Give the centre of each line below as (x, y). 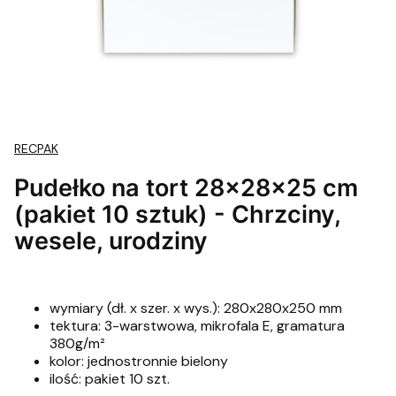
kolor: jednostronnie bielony (139, 361)
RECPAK (36, 148)
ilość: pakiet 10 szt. (110, 379)
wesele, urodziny (111, 240)
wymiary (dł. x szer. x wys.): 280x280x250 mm (196, 308)
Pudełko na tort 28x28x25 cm (186, 187)
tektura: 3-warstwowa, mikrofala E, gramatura (197, 326)
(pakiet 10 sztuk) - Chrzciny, (177, 214)
